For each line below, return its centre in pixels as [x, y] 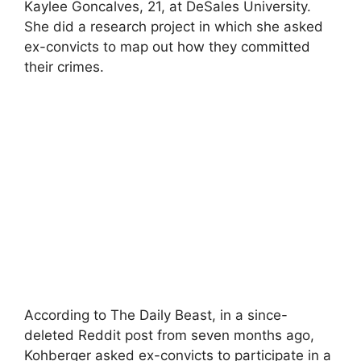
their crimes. [64, 66]
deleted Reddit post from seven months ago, [169, 335]
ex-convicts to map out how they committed [167, 46]
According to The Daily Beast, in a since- [156, 315]
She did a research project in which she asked [174, 26]
